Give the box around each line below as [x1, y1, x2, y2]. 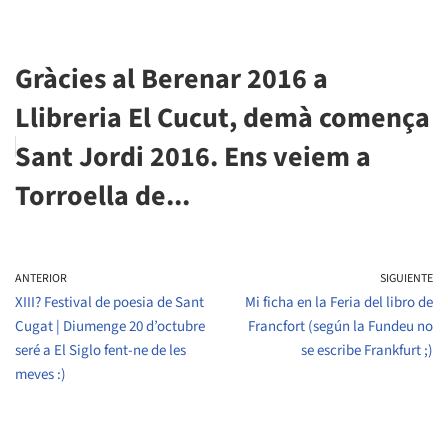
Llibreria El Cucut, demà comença [15, 98, 430, 138]
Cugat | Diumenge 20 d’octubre [15, 316, 205, 337]
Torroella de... [15, 176, 190, 216]
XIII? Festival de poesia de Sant [15, 292, 204, 313]
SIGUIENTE [380, 270, 433, 287]
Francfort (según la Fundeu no [248, 316, 433, 337]
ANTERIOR [15, 270, 67, 287]
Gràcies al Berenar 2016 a [15, 59, 328, 99]
